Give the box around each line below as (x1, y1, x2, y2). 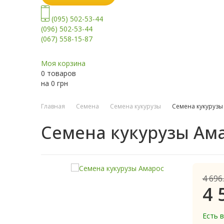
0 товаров (41, 68, 76, 78)
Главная (41, 102, 65, 111)
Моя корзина (41, 58, 85, 68)
